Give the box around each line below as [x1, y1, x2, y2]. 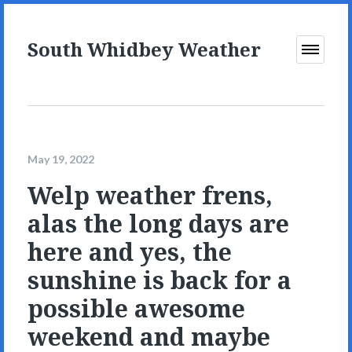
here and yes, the [27, 236, 232, 269]
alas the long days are [27, 207, 289, 240]
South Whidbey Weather [27, 36, 261, 62]
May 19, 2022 [27, 152, 94, 166]
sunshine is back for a [27, 264, 291, 297]
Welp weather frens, [27, 179, 273, 212]
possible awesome [27, 292, 245, 325]
